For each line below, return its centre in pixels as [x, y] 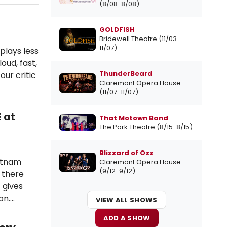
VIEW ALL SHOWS [127, 200]
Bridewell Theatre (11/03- [140, 39]
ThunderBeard [126, 74]
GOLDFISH [117, 30]
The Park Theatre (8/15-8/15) [146, 127]
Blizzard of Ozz [126, 153]
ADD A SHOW [127, 218]
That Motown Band [134, 118]
